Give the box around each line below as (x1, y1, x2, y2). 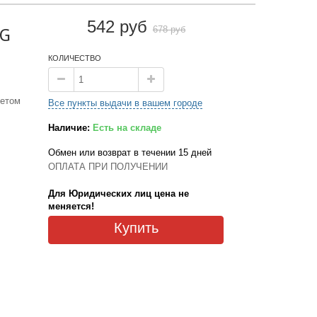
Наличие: (48, 122, 91, 133)
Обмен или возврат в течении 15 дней (48, 146, 212, 158)
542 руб (86, 16, 147, 36)
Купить (113, 219, 158, 240)
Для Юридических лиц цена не (48, 188, 190, 199)
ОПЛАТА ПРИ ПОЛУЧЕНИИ (48, 161, 168, 172)
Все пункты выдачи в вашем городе (48, 97, 203, 108)
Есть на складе (93, 122, 162, 133)
